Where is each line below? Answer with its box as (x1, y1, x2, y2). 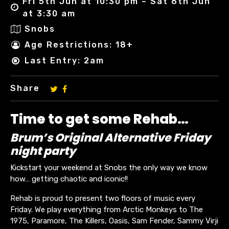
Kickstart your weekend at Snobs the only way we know (10, 163, 208, 172)
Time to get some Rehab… (10, 109, 189, 128)
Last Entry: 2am (25, 56, 104, 66)
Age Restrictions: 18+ (25, 40, 133, 50)
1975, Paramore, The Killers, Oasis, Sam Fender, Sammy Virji (10, 216, 218, 225)
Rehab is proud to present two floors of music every (10, 193, 195, 203)
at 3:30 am (22, 8, 76, 18)
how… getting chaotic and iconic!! (10, 174, 128, 184)
